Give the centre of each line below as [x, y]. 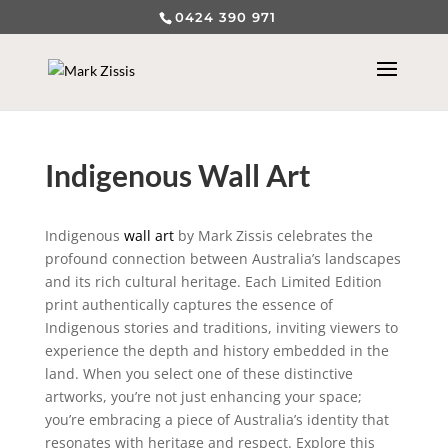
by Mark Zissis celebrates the [273, 235]
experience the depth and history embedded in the [216, 350]
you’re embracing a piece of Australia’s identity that [216, 419]
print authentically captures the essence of [188, 304]
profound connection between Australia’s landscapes [222, 258]
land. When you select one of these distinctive [198, 373]
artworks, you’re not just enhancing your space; [203, 396]
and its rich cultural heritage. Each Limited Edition [213, 281]
